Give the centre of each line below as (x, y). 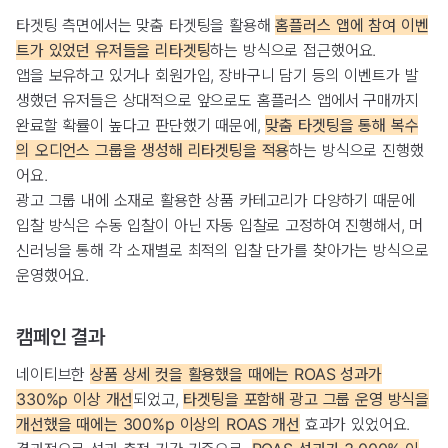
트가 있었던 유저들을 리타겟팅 (113, 50)
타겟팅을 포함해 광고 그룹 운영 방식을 (306, 399)
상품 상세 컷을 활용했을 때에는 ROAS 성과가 (236, 374)
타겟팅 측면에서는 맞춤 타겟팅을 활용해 (146, 25)
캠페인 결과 (60, 337)
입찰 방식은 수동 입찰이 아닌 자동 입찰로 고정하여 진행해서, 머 (220, 225)
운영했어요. (53, 275)
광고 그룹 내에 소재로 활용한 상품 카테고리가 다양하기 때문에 (215, 200)
